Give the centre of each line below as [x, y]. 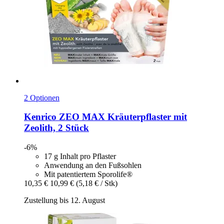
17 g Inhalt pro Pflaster [80, 156]
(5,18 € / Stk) [97, 183]
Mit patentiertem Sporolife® [88, 174]
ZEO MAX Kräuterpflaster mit [122, 117]
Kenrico [40, 117]
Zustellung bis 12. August [64, 200]
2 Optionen [42, 97]
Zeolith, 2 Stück [56, 128]
